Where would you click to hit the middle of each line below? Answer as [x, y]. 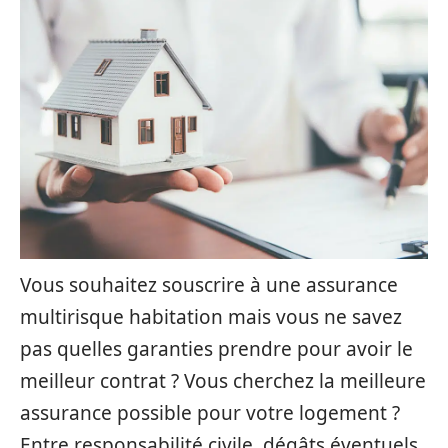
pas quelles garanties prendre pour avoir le [216, 349]
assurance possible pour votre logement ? [210, 413]
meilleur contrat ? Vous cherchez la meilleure [223, 381]
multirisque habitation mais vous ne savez [211, 317]
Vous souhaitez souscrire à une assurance [209, 285]
